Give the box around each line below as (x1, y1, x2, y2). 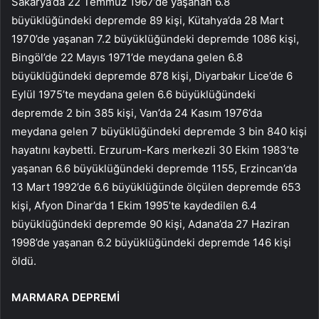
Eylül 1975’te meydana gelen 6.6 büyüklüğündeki (11, 88, 256, 102)
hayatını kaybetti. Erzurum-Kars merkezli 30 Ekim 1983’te (11, 143, 299, 157)
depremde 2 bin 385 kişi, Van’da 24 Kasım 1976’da (11, 106, 262, 120)
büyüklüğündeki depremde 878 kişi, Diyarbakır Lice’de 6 (11, 69, 293, 83)
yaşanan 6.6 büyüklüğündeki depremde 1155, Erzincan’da (11, 162, 297, 176)
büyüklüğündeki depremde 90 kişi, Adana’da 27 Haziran (11, 217, 290, 231)
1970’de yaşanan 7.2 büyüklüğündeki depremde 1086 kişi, (11, 32, 299, 46)
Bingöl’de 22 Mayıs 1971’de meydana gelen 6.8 (11, 51, 243, 65)
